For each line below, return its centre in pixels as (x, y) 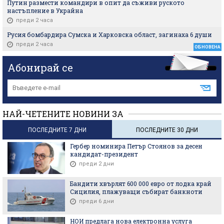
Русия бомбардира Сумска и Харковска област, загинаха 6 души (109, 34)
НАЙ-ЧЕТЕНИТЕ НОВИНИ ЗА (63, 113)
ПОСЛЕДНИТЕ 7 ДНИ (57, 130)
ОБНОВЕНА (207, 47)
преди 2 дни (96, 163)
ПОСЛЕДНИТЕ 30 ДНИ (167, 130)
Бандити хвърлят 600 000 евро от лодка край (141, 183)
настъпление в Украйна (45, 10)
